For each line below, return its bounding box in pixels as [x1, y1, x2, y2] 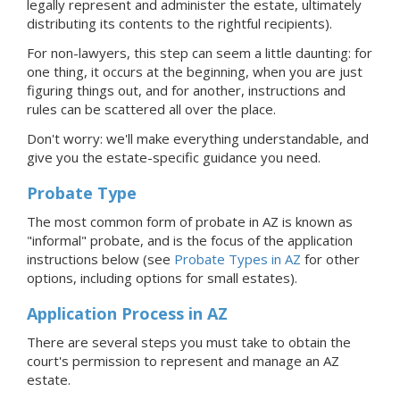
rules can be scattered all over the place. [27, 99, 276, 118]
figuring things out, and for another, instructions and [27, 80, 346, 99]
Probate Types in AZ [174, 249, 301, 268]
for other [301, 249, 360, 268]
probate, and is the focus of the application [90, 230, 353, 249]
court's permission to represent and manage [27, 351, 305, 370]
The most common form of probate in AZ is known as [27, 212, 353, 230]
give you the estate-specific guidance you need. [27, 147, 321, 166]
